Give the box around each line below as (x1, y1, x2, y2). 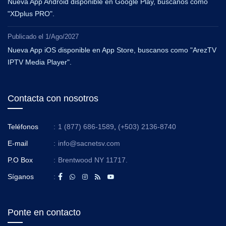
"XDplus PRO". (8, 9, 54, 18)
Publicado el (8, 32, 45, 40)
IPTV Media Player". (8, 58, 72, 66)
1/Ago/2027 (45, 32, 79, 40)
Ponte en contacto (8, 207, 81, 217)
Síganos (8, 172, 34, 181)
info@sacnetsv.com (58, 139, 120, 147)
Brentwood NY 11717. (58, 155, 128, 164)
